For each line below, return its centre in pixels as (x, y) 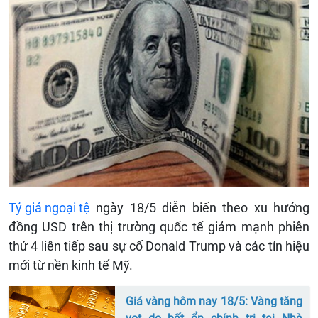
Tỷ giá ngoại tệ (49, 208)
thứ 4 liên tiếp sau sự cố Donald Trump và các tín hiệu (159, 246)
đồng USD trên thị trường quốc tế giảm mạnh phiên (159, 227)
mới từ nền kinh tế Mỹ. (71, 265)
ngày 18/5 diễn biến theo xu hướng (200, 208)
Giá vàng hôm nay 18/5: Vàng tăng (214, 302)
